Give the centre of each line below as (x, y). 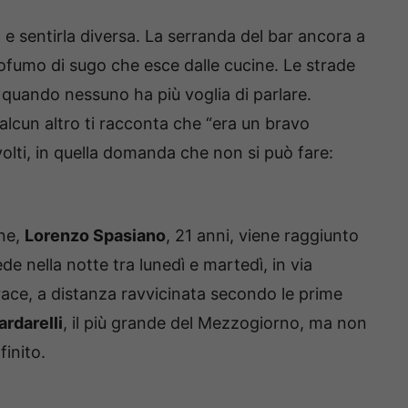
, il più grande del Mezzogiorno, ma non (215, 323)
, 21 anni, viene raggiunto (262, 236)
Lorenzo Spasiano (95, 236)
